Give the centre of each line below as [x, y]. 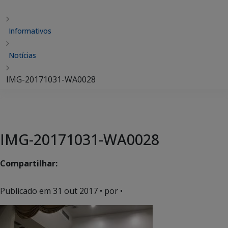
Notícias [22, 55]
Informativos [30, 31]
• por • [110, 191]
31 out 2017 [75, 191]
